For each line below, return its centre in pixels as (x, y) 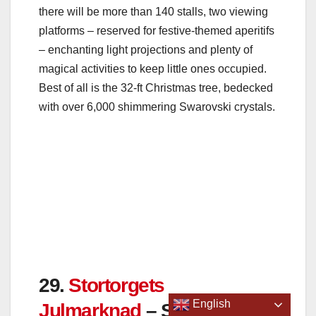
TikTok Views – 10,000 (97, 291)
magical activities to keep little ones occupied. (153, 68)
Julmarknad (92, 197)
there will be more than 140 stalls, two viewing (153, 11)
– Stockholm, (202, 197)
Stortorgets (117, 171)
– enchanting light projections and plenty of (146, 49)
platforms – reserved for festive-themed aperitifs (157, 30)
